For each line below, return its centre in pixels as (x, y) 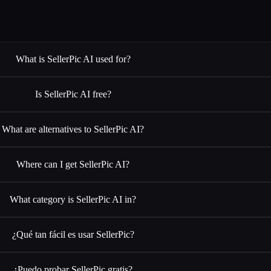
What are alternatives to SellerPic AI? (73, 129)
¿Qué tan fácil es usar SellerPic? (73, 234)
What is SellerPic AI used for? (73, 59)
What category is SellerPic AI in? (73, 199)
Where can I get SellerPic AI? (73, 164)
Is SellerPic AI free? (73, 94)
